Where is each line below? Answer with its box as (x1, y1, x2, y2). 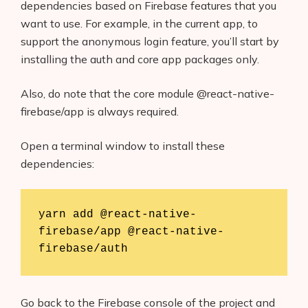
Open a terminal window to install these (21, 138, 225, 153)
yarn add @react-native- (38, 208, 197, 221)
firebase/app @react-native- (38, 225, 224, 239)
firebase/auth (38, 243, 128, 256)
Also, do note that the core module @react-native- (21, 86, 274, 100)
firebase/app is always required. (21, 104, 179, 118)
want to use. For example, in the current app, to (21, 16, 258, 30)
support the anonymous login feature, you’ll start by (21, 34, 279, 48)
